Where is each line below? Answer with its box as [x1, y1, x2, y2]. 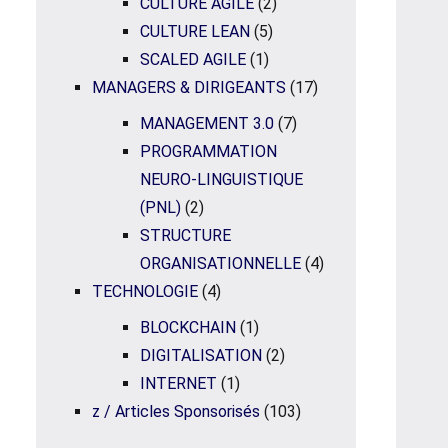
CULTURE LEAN [140, 22, 250, 41]
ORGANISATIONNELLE [140, 254, 301, 273]
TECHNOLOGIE [92, 282, 198, 301]
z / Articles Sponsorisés [92, 402, 260, 421]
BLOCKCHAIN [140, 318, 236, 337]
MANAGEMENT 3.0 [140, 114, 274, 133]
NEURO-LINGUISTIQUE [140, 170, 303, 189]
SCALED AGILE [140, 50, 246, 69]
